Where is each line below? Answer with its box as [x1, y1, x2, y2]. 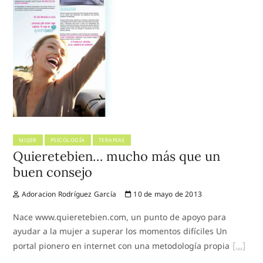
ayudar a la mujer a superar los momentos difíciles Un [13, 225, 228, 237]
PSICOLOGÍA [50, 136, 85, 144]
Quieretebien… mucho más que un [13, 148, 221, 165]
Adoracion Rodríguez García [19, 189, 117, 200]
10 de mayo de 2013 [131, 189, 203, 200]
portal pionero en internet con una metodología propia [13, 240, 230, 252]
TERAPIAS [98, 136, 125, 144]
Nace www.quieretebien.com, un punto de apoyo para [13, 211, 227, 223]
